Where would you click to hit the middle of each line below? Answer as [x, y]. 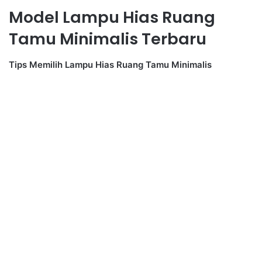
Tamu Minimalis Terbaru [108, 39]
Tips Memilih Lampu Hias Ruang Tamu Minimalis [110, 65]
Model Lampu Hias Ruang [112, 17]
